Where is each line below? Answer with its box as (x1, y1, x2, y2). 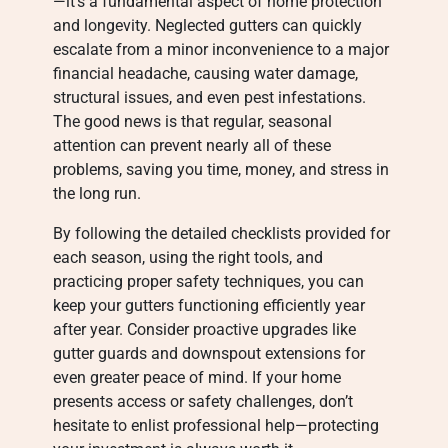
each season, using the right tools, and (53, 248, 324, 267)
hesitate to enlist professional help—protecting (53, 416, 380, 435)
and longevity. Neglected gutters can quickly (53, 16, 363, 35)
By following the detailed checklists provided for (53, 224, 391, 243)
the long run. (53, 184, 142, 203)
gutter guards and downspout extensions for (53, 344, 366, 363)
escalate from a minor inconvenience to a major (53, 40, 390, 59)
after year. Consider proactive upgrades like (53, 320, 357, 339)
